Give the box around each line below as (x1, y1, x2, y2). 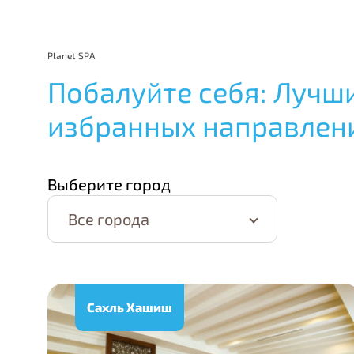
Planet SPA (47, 50, 95, 61)
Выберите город (47, 175, 171, 194)
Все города (68, 209, 149, 228)
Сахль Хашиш (87, 299, 172, 314)
